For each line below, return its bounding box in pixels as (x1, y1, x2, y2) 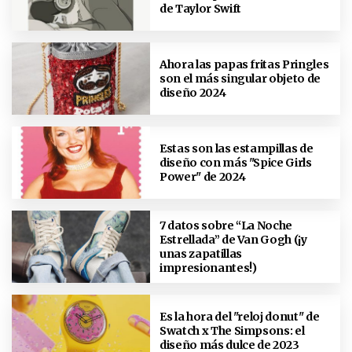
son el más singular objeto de (159, 71, 321, 86)
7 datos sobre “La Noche (159, 218, 293, 233)
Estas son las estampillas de (159, 141, 313, 156)
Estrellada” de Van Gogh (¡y (159, 232, 307, 247)
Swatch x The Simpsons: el (159, 323, 305, 338)
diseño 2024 (159, 85, 226, 100)
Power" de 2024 (159, 169, 246, 184)
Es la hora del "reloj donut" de (159, 309, 320, 324)
